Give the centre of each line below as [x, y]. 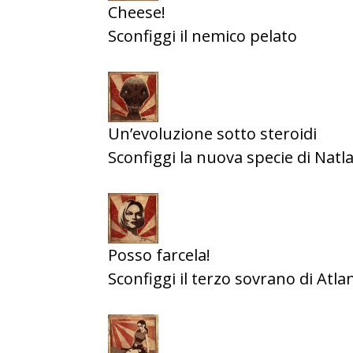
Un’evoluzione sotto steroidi [212, 134]
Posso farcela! [159, 255]
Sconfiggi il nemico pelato [203, 36]
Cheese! [137, 12]
